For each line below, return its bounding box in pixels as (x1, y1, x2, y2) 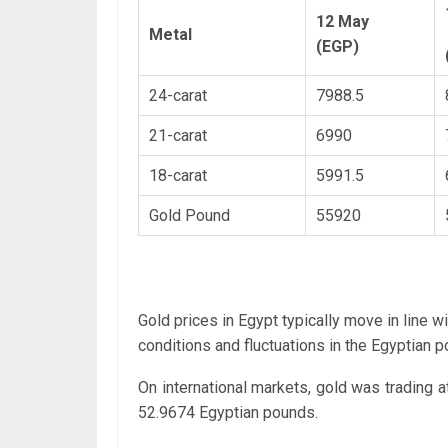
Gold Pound (149, 205, 230, 225)
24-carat (149, 85, 207, 105)
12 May (316, 11, 369, 31)
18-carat (149, 165, 207, 185)
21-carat (149, 125, 207, 145)
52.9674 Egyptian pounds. (138, 402, 318, 422)
